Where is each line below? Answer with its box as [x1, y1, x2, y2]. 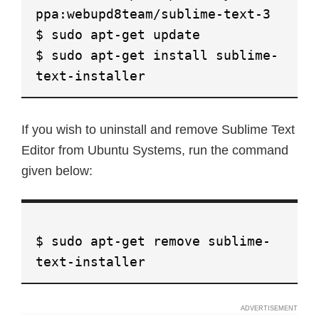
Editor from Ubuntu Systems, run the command [21, 143, 288, 157]
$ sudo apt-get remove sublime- [36, 234, 271, 249]
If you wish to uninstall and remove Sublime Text [21, 122, 295, 137]
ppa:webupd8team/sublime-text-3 [36, 6, 271, 21]
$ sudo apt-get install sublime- [36, 48, 278, 63]
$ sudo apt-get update [36, 27, 200, 42]
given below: [21, 164, 93, 178]
